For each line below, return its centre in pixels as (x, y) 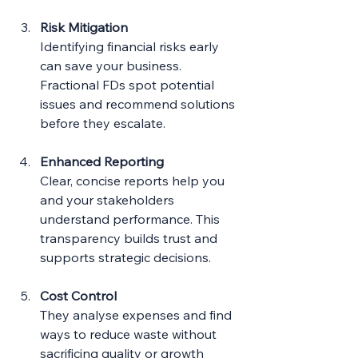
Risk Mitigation (84, 27)
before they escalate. (103, 123)
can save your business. (112, 65)
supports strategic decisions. (125, 257)
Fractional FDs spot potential (129, 84)
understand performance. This (131, 219)
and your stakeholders (109, 199)
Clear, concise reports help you (134, 180)
